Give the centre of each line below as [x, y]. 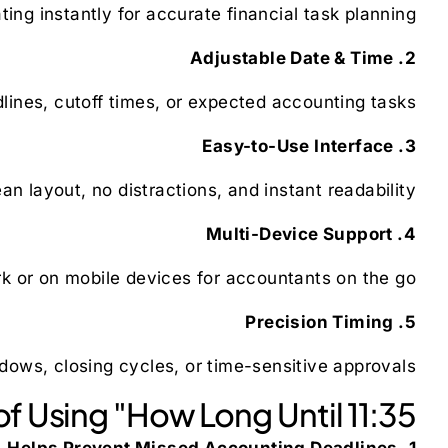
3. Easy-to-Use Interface [410, 145]
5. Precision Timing [410, 321]
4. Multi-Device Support [409, 233]
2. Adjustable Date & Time [410, 57]
